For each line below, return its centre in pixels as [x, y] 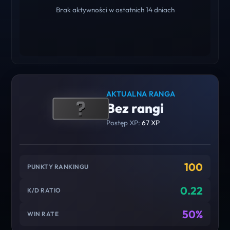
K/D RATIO [44, 190]
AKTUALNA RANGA [141, 94]
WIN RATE [43, 214]
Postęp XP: [124, 122]
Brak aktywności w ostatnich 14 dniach [115, 9]
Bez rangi [135, 108]
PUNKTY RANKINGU [58, 167]
